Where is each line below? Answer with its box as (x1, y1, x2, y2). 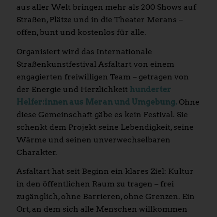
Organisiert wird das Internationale (16, 46, 152, 56)
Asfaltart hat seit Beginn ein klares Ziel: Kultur (16, 167, 194, 176)
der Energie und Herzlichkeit (16, 84, 130, 94)
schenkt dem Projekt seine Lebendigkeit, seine (16, 122, 194, 132)
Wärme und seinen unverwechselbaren (16, 135, 170, 144)
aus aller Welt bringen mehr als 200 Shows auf (16, 2, 196, 12)
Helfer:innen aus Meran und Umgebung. (16, 97, 177, 107)
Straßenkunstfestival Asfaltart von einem (16, 59, 174, 69)
